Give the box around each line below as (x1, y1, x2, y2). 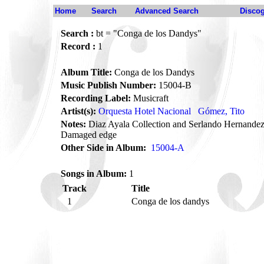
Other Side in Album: (61, 143, 146, 153)
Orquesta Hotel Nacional (98, 106, 191, 116)
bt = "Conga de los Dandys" (94, 28, 202, 38)
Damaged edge (61, 130, 117, 140)
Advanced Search (135, 6, 199, 15)
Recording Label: (61, 93, 131, 103)
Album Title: (61, 67, 112, 77)
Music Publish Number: (61, 80, 156, 90)
